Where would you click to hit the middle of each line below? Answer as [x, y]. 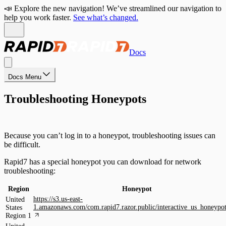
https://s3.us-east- [58, 199]
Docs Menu [25, 77]
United [15, 199]
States [14, 207]
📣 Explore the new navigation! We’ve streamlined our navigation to [113, 8]
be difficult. [22, 144]
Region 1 [18, 215]
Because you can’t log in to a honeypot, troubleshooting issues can [110, 135]
